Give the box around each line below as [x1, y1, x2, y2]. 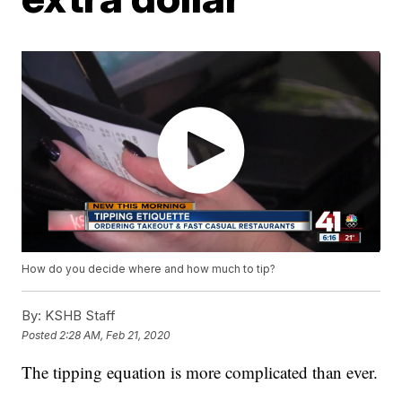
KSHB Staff [41, 307, 117, 325]
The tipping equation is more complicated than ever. [22, 361, 379, 384]
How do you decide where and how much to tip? [22, 262, 276, 276]
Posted [22, 328, 60, 342]
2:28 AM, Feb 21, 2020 [59, 328, 171, 342]
